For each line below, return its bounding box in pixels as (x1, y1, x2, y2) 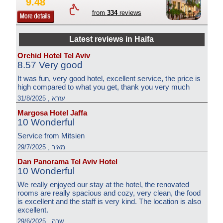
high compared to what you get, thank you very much (17, 83, 190, 91)
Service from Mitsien (17, 131, 85, 140)
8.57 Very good (17, 60, 83, 70)
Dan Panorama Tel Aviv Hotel (17, 157, 117, 166)
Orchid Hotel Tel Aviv (17, 51, 90, 60)
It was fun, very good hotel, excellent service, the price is (17, 74, 201, 83)
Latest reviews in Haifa (69, 35, 154, 43)
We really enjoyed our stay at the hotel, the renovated (17, 180, 189, 189)
